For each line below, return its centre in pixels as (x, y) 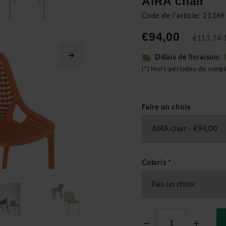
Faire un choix (166, 107)
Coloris (155, 163)
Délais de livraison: (189, 58)
